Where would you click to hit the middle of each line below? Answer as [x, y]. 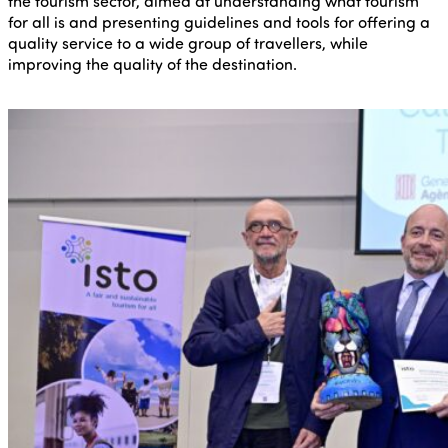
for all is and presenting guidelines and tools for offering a [219, 21]
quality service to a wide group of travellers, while [188, 42]
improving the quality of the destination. [152, 63]
